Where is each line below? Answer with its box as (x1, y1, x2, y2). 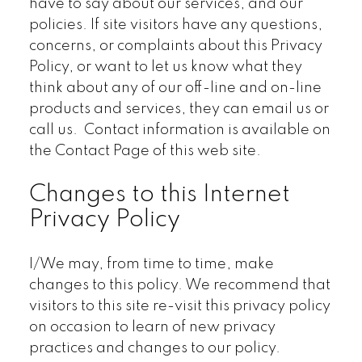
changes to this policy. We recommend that (28, 278, 330, 293)
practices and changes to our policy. (28, 341, 280, 356)
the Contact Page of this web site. (28, 143, 261, 158)
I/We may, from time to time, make (28, 257, 274, 272)
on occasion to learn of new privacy (28, 320, 276, 335)
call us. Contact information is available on (28, 122, 330, 137)
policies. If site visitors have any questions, (28, 17, 322, 32)
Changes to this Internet (28, 183, 290, 208)
